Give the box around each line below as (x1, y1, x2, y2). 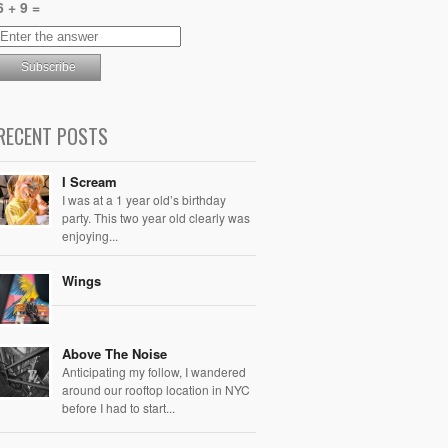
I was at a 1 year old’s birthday (62, 190, 226, 208)
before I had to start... (62, 398, 175, 416)
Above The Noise (62, 343, 167, 363)
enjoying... (62, 226, 118, 244)
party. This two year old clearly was (62, 208, 250, 226)
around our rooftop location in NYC (62, 380, 250, 398)
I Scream (62, 171, 117, 191)
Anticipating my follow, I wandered (62, 362, 246, 380)
